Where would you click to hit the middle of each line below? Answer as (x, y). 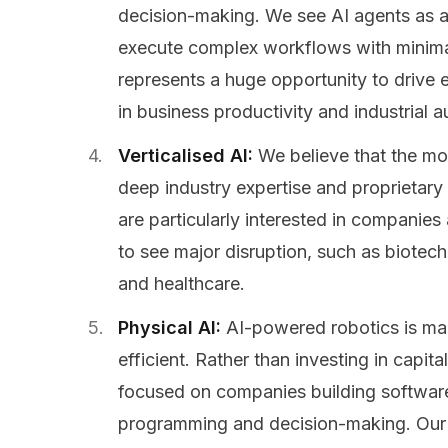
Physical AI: (172, 328)
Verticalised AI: (188, 156)
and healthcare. (181, 284)
